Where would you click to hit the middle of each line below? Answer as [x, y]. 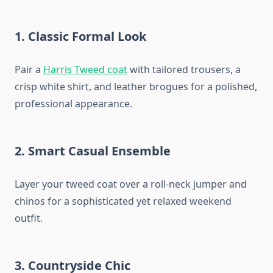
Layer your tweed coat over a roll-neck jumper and [131, 184]
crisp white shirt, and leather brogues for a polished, [136, 87]
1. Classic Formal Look [80, 37]
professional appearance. [73, 104]
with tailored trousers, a [184, 70]
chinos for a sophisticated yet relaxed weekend [123, 201]
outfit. [29, 218]
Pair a [29, 70]
